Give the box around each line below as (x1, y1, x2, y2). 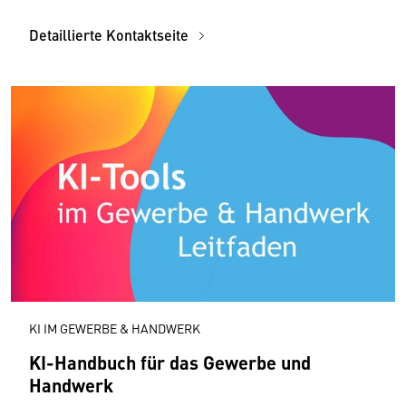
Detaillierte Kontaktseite (29, 24, 192, 46)
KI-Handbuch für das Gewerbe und (29, 348, 311, 375)
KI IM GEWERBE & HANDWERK (29, 318, 200, 337)
